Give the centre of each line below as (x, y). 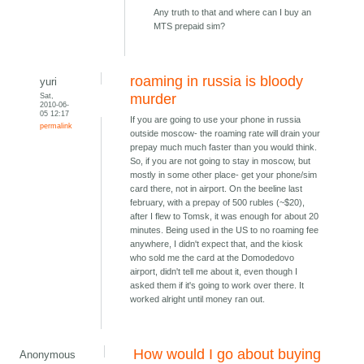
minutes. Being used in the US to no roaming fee (225, 230)
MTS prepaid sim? (190, 26)
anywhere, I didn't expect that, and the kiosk (217, 244)
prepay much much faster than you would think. (224, 147)
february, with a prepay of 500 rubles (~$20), (218, 203)
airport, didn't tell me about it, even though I (214, 272)
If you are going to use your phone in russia (216, 120)
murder (154, 100)
